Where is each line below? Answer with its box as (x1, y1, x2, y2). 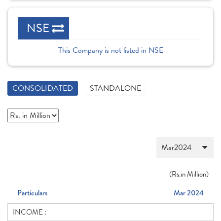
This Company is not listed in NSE (58, 44, 163, 56)
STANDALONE (90, 82, 141, 94)
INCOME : (13, 207, 46, 218)
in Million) (181, 169, 209, 180)
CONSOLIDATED (12, 82, 73, 94)
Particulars (17, 187, 47, 198)
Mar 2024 (174, 187, 204, 198)
